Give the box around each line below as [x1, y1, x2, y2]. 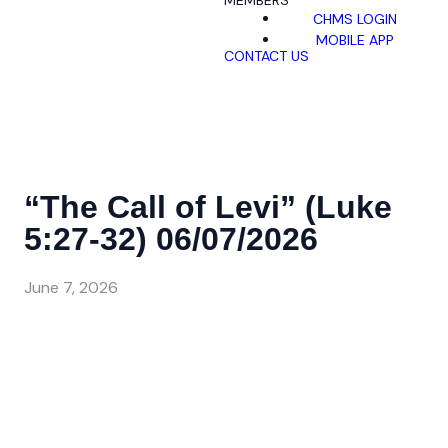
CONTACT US [224, 47, 309, 66]
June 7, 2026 [24, 276, 118, 298]
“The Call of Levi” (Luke [24, 189, 392, 226]
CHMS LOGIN [312, 9, 397, 28]
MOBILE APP [315, 30, 394, 49]
